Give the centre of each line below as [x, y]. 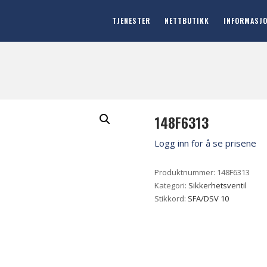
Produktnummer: [186, 172]
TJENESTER [131, 20]
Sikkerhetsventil [218, 185]
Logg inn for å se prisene [206, 143]
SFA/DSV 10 [209, 198]
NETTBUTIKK [187, 20]
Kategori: [172, 185]
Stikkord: [171, 198]
